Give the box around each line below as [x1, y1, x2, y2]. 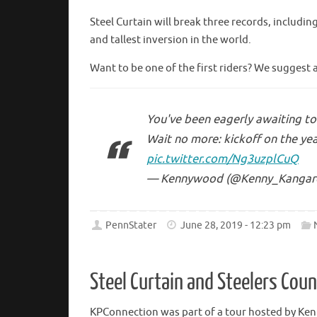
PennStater [105, 219, 157, 231]
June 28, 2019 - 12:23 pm [180, 219, 292, 231]
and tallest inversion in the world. [90, 33, 251, 47]
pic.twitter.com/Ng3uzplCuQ [146, 151, 299, 166]
